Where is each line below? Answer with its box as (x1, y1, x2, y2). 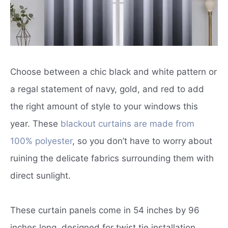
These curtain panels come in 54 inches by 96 (10, 205, 199, 215)
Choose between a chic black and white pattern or (10, 66, 217, 77)
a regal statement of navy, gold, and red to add (10, 83, 204, 94)
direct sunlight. (10, 170, 73, 181)
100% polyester (10, 135, 72, 146)
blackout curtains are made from (61, 118, 194, 129)
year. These (10, 118, 61, 129)
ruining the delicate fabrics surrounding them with (10, 153, 214, 163)
